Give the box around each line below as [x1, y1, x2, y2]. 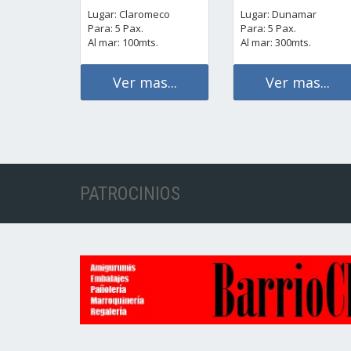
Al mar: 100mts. [88, 34, 158, 49]
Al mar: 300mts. [241, 34, 311, 49]
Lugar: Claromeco [88, 6, 170, 21]
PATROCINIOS [80, 182, 180, 204]
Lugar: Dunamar [241, 6, 317, 21]
